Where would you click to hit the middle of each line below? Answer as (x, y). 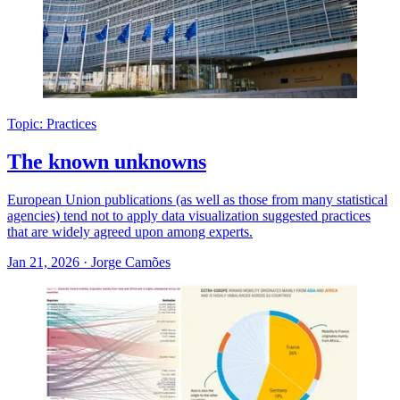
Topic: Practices (52, 123)
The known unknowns (107, 161)
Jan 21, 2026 (45, 262)
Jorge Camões (131, 262)
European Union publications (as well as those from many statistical (197, 199)
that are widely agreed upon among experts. (130, 231)
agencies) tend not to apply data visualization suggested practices (189, 215)
